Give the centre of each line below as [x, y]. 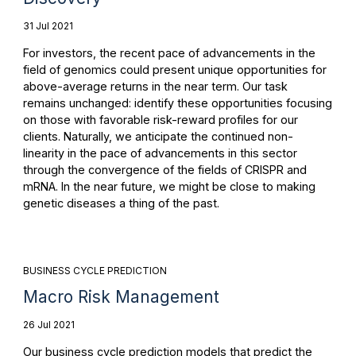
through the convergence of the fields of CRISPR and [164, 170]
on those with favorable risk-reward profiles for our [160, 120]
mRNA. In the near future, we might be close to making [169, 187]
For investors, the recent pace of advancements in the [169, 53]
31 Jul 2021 [48, 25]
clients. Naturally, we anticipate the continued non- [158, 137]
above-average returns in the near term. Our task [155, 87]
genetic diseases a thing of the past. [121, 203]
